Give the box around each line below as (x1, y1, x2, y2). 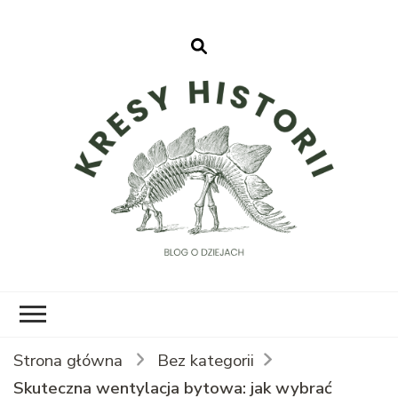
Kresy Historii (199, 260, 356, 294)
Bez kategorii (157, 348, 255, 372)
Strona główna (13, 348, 123, 372)
